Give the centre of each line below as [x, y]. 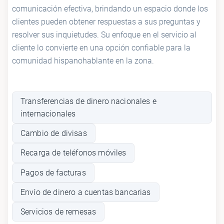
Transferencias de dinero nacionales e [88, 101]
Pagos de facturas [53, 172]
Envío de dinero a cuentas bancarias [86, 192]
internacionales [48, 114]
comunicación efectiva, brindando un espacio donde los [110, 9]
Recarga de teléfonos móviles [73, 153]
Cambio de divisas [54, 133]
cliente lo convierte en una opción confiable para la [101, 48]
